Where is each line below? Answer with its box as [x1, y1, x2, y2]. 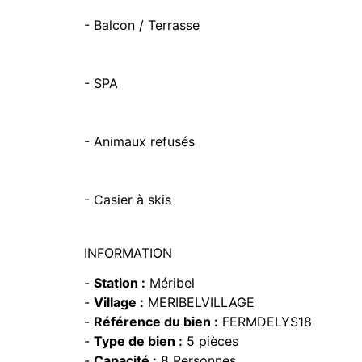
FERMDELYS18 [218, 314, 312, 330]
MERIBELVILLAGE [144, 294, 255, 310]
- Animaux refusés [84, 133, 195, 149]
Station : [94, 275, 145, 291]
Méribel [145, 275, 195, 291]
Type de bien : [94, 333, 183, 349]
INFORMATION [84, 245, 172, 261]
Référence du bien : [94, 314, 218, 330]
